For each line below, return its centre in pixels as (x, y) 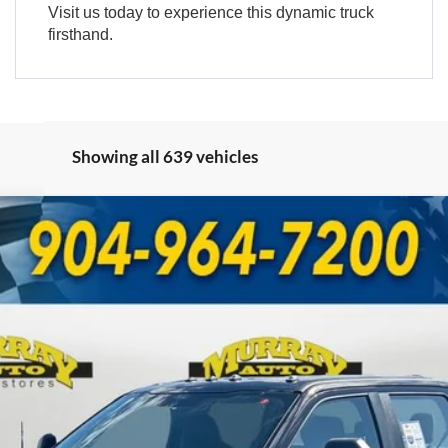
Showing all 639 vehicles (165, 156)
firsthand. (80, 34)
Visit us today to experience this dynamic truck (210, 12)
